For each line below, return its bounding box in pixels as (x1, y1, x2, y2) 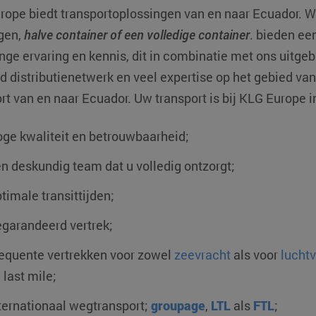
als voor (231, 246, 281, 263)
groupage (151, 297, 205, 314)
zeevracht (174, 246, 231, 263)
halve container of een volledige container (24, 26, 250, 43)
